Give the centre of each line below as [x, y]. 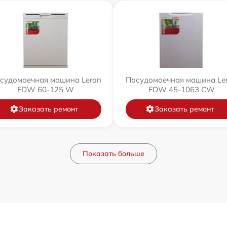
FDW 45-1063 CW [181, 89]
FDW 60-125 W [46, 89]
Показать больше [113, 153]
